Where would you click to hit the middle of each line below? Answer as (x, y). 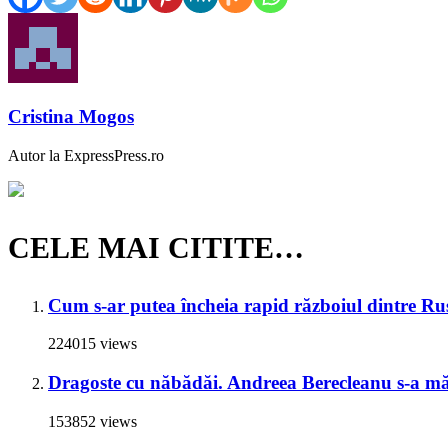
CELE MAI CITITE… (156, 247)
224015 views (92, 344)
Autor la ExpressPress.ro (86, 155)
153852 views (92, 421)
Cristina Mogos (71, 116)
